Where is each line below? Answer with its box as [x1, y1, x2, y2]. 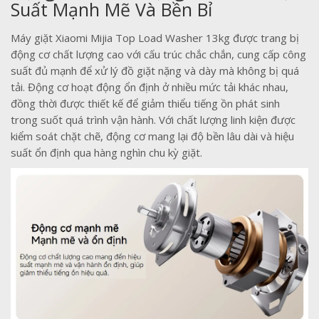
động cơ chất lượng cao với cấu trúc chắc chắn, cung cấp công [11, 47, 306, 62]
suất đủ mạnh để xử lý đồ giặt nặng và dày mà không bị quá [11, 63, 299, 78]
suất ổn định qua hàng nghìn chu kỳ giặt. [11, 145, 202, 160]
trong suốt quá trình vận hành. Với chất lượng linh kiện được [11, 113, 296, 127]
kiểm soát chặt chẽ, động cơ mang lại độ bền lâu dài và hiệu [11, 129, 294, 144]
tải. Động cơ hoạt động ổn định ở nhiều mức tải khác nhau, [11, 80, 288, 95]
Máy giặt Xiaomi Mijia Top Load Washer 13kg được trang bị [11, 31, 299, 46]
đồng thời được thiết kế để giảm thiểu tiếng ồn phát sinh [11, 96, 280, 111]
